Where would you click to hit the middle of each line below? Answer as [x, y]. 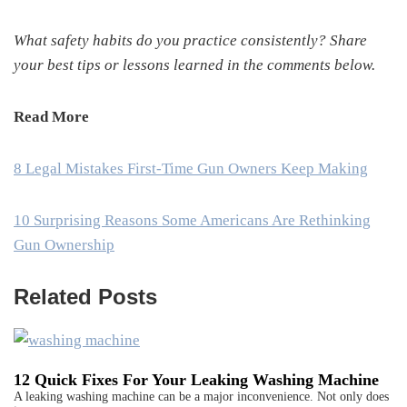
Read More [51, 116]
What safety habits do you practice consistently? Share [190, 40]
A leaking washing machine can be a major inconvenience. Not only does [201, 397]
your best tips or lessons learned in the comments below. [194, 65]
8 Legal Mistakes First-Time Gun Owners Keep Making [191, 168]
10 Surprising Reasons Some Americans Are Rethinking [192, 220]
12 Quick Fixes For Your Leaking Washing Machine [196, 380]
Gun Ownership [64, 244]
